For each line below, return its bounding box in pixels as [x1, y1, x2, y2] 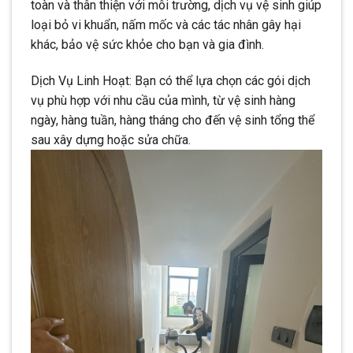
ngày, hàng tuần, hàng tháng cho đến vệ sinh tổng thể [31, 112, 314, 128]
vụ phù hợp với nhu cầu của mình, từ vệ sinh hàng [31, 92, 295, 108]
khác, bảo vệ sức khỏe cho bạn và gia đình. [31, 36, 264, 52]
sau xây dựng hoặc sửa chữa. [31, 132, 191, 147]
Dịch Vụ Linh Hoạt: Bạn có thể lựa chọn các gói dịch [31, 72, 310, 88]
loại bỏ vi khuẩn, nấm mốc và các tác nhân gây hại [31, 17, 301, 32]
